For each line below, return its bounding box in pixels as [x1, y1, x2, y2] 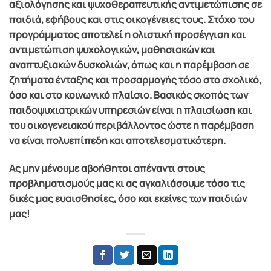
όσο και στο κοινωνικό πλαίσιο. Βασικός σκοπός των [9, 88, 248, 102]
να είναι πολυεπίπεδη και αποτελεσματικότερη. [9, 133, 226, 147]
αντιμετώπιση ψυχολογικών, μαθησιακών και [9, 42, 215, 56]
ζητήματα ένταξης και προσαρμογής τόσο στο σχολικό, [9, 73, 261, 87]
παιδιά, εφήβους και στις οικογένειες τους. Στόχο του [9, 12, 254, 26]
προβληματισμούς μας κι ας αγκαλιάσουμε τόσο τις [9, 176, 245, 190]
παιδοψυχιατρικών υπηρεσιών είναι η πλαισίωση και [9, 103, 252, 117]
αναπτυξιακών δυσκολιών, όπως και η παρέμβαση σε [9, 57, 249, 71]
